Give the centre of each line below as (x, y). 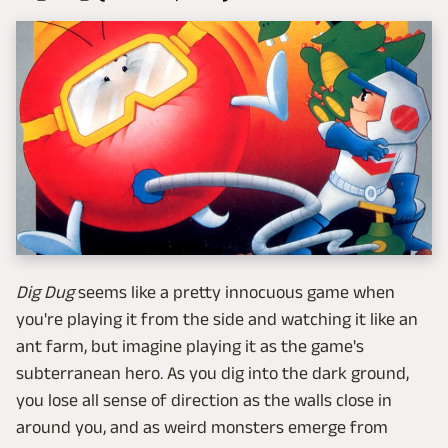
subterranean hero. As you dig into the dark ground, (212, 373)
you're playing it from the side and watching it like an (217, 319)
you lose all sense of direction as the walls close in (204, 400)
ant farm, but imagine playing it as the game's (190, 346)
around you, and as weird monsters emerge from (202, 427)
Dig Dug (45, 292)
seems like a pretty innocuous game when (234, 292)
